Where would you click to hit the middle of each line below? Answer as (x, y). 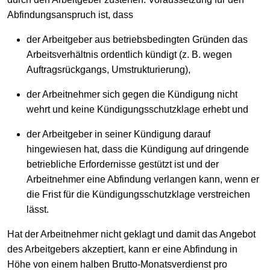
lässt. (38, 209)
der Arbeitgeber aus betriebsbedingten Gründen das (137, 39)
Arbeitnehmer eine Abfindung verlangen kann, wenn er (143, 179)
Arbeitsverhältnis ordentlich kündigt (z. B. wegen (129, 54)
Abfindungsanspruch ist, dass (70, 14)
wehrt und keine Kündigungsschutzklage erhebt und (137, 109)
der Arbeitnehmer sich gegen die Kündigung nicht (132, 94)
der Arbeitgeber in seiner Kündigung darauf (118, 134)
